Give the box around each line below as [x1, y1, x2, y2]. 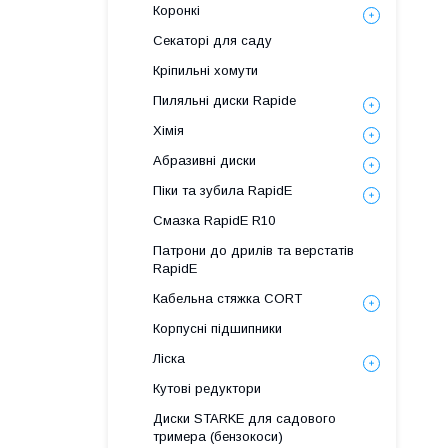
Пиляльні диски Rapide [153, 93, 296, 108]
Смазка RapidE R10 [153, 213, 275, 228]
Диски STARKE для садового [153, 411, 336, 426]
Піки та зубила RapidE [153, 183, 292, 198]
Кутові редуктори [153, 381, 261, 396]
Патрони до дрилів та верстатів [153, 243, 354, 258]
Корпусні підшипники [153, 321, 282, 336]
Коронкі [153, 3, 200, 18]
